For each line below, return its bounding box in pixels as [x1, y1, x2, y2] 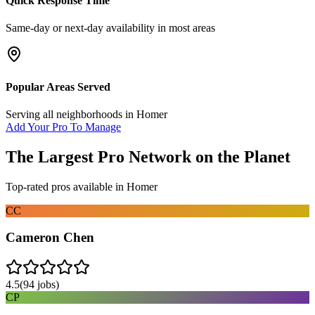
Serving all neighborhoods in [6, 108, 136, 120]
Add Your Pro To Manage [6, 120, 121, 133]
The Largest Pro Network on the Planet [6, 147, 290, 166]
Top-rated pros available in [6, 180, 127, 193]
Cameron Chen [6, 230, 94, 245]
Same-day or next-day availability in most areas [6, 22, 215, 34]
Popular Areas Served [6, 80, 110, 93]
